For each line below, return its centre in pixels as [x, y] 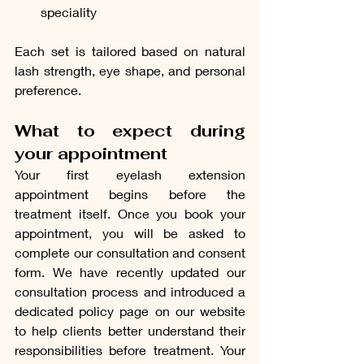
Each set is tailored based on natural [130, 50]
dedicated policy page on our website [130, 310]
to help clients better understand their [130, 330]
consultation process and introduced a [130, 291]
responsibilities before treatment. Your [130, 349]
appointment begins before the [130, 193]
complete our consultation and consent [130, 252]
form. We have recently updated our [130, 271]
